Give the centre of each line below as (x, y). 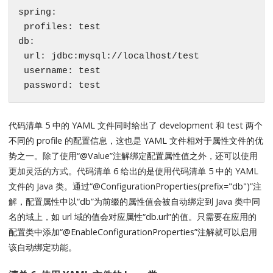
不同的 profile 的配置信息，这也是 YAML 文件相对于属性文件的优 (136, 141)
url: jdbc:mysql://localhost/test (109, 57)
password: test (60, 86)
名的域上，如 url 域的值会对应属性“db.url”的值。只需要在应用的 (133, 217)
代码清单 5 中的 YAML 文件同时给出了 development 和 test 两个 (136, 126)
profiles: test (60, 27)
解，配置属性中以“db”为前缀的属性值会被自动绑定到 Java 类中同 (135, 202)
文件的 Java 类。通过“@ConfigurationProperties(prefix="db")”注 (135, 186)
